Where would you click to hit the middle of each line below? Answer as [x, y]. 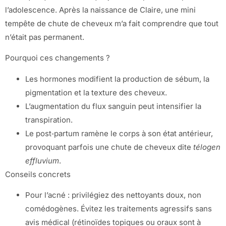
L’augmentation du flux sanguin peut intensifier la [113, 106]
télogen [207, 147]
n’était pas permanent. [45, 37]
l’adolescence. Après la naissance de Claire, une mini [100, 10]
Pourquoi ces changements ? [58, 58]
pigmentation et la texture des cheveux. [96, 92]
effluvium [42, 160]
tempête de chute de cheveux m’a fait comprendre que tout [112, 23]
